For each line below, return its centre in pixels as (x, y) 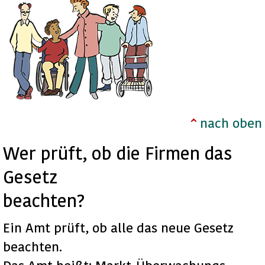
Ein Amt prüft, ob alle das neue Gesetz (118, 227)
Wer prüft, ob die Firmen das (118, 153)
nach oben (231, 123)
